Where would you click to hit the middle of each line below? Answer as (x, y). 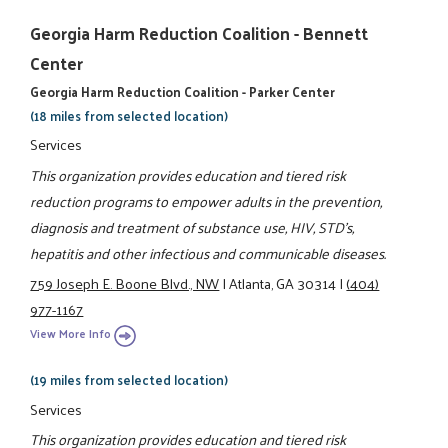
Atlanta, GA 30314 (283, 282)
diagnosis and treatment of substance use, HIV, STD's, (192, 226)
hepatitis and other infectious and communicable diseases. (208, 252)
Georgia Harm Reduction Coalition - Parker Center (183, 92)
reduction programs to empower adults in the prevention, (206, 200)
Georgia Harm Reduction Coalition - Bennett (199, 33)
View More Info (71, 334)
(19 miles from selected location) (129, 380)
